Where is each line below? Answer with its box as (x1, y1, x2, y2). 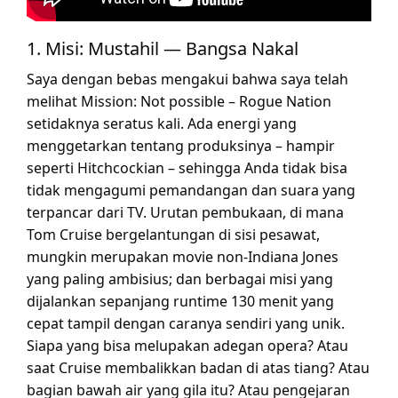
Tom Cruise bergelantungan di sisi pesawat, (27, 224, 320, 244)
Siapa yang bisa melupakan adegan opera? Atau (27, 335, 348, 355)
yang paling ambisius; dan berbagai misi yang (27, 268, 333, 289)
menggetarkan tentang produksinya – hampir (27, 135, 335, 155)
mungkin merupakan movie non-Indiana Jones (27, 246, 338, 267)
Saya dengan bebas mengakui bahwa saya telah (27, 68, 348, 89)
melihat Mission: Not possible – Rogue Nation (27, 91, 331, 111)
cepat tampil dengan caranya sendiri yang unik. (27, 313, 345, 333)
